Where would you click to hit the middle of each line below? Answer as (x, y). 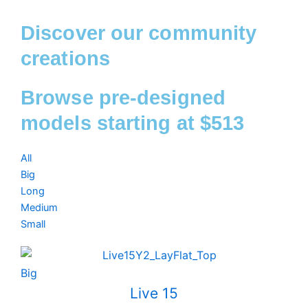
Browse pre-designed (123, 97)
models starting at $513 (133, 123)
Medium (39, 207)
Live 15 (154, 293)
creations (65, 58)
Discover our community (139, 33)
